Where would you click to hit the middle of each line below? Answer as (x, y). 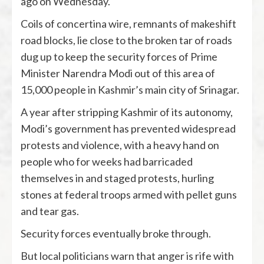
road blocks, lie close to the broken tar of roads (126, 40)
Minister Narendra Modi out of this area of (118, 73)
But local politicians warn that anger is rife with (127, 255)
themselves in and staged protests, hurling (117, 178)
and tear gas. (50, 211)
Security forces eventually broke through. (116, 233)
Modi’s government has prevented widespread (128, 128)
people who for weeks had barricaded (107, 161)
